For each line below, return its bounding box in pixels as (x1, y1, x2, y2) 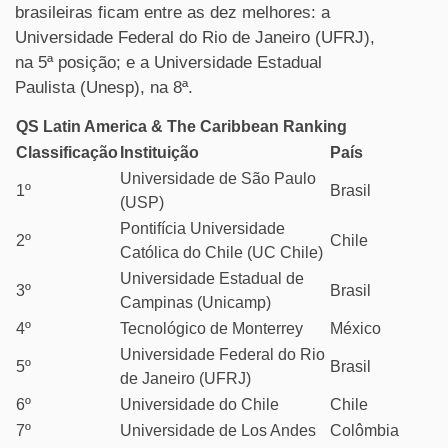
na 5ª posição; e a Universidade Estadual (15, 53, 322, 72)
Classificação (16, 144, 118, 161)
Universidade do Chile (120, 396, 279, 413)
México (330, 320, 381, 337)
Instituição (120, 144, 199, 161)
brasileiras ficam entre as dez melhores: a (15, 3, 330, 22)
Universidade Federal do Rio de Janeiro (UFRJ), (15, 28, 375, 47)
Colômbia (330, 422, 399, 439)
